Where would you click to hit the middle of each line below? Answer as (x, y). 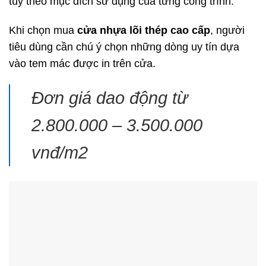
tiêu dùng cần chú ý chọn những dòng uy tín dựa (124, 47)
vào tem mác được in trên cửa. (82, 63)
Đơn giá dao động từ (110, 98)
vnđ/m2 (60, 152)
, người (227, 30)
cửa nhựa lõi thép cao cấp (144, 30)
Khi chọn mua (43, 30)
